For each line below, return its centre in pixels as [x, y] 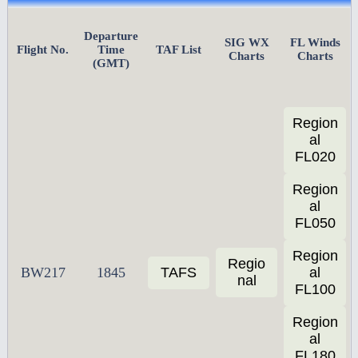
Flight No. [43, 50]
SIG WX [247, 43]
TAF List [179, 50]
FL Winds [315, 43]
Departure [111, 36]
